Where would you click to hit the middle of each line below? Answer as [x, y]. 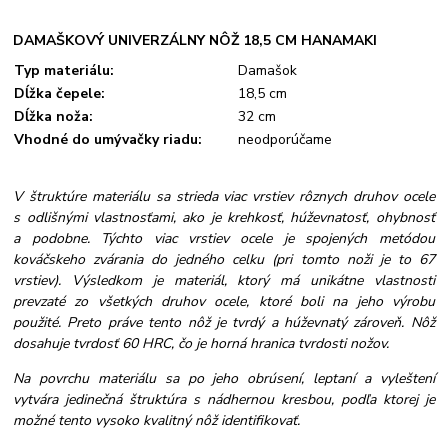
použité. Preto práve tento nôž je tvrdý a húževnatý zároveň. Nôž [224, 323]
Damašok [268, 71]
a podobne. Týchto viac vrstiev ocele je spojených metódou [224, 239]
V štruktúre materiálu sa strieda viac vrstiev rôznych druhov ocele [224, 197]
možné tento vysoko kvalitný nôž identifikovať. [157, 421]
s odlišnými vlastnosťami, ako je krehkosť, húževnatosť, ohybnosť [224, 218]
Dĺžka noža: [54, 117]
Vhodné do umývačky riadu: [108, 140]
